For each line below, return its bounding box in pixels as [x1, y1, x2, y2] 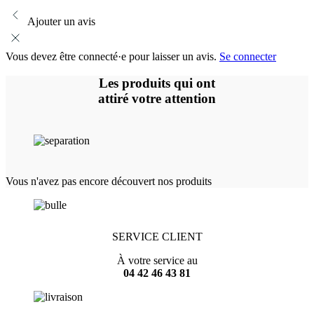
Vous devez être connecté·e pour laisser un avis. [6, 50, 219, 62]
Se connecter [219, 50, 276, 62]
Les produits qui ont [99, 76, 215, 91]
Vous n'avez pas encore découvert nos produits [6, 175, 212, 188]
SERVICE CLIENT [111, 231, 203, 243]
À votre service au [116, 254, 198, 267]
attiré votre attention [98, 91, 216, 107]
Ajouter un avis [27, 15, 95, 27]
